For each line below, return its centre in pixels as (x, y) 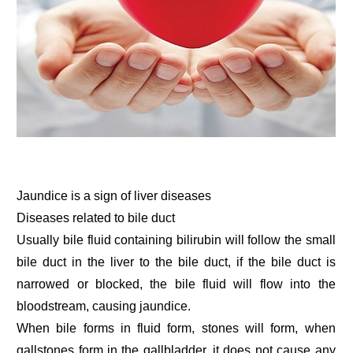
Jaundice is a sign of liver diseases (114, 195)
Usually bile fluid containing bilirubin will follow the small (176, 240)
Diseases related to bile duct (96, 217)
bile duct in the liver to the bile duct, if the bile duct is (176, 262)
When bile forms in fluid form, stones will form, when (176, 328)
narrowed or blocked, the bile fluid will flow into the (176, 284)
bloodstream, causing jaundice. (104, 306)
